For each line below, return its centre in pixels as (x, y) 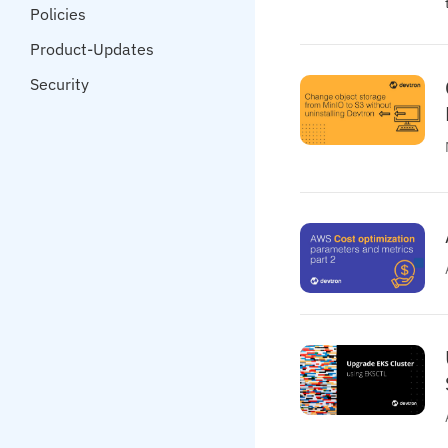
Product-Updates (92, 49)
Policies (58, 14)
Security (59, 84)
